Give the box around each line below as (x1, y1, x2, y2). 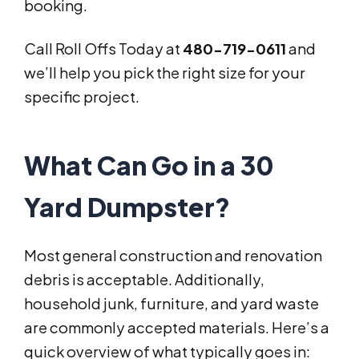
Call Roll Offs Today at (24, 39, 183, 58)
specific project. (24, 87, 139, 107)
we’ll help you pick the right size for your (24, 63, 305, 83)
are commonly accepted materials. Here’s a (24, 318, 329, 337)
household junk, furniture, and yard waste (24, 294, 319, 313)
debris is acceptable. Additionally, (24, 270, 264, 289)
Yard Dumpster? (24, 191, 230, 224)
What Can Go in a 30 (24, 149, 274, 182)
